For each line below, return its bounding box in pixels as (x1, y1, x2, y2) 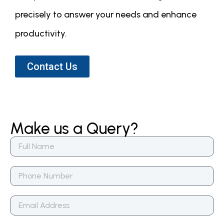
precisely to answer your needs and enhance (15, 9, 196, 20)
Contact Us (27, 60, 77, 73)
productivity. (15, 28, 67, 39)
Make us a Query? (10, 119, 138, 138)
